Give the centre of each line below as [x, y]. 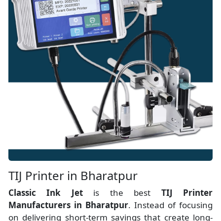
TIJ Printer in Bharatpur [73, 176]
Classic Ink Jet [51, 193]
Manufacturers [39, 205]
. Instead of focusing [170, 205]
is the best [127, 193]
